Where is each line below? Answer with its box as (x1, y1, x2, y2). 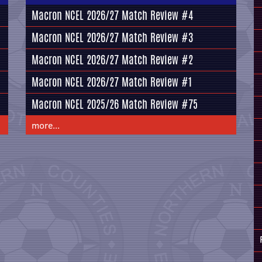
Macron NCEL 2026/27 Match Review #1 (32, 74, 192, 90)
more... (32, 119, 60, 132)
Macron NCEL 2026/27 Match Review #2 (32, 51, 193, 68)
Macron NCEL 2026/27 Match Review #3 (32, 29, 193, 46)
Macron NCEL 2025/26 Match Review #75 (32, 96, 198, 112)
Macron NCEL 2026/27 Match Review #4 (32, 7, 193, 23)
